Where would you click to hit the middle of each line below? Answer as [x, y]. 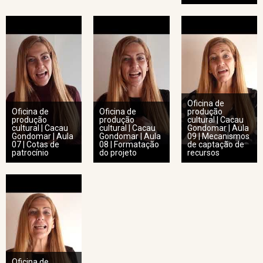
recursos [203, 153]
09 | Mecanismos [218, 136]
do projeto [118, 153]
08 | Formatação [129, 145]
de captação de [215, 145]
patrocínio [30, 153]
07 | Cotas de [36, 145]
